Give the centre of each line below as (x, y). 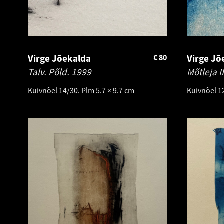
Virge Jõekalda (59, 58)
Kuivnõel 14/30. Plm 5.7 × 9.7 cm (81, 90)
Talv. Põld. (50, 72)
